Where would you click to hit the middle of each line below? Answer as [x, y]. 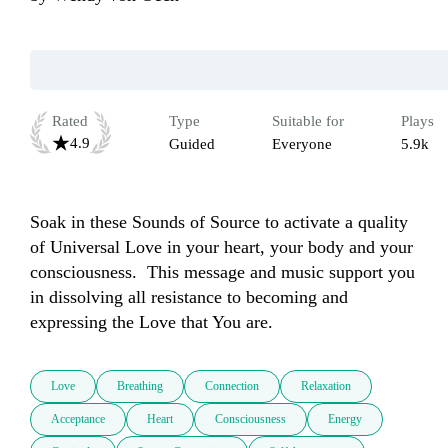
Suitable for [308, 121]
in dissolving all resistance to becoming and [189, 297]
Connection [232, 386]
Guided [192, 144]
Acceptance [78, 419]
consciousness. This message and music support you [222, 272]
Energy [345, 419]
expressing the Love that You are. [156, 322]
